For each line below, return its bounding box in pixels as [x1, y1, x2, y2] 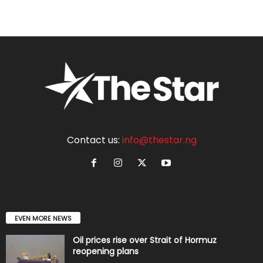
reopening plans [73, 245, 139, 258]
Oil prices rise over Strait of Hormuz [73, 234, 217, 247]
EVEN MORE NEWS [15, 214, 72, 224]
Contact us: [66, 133, 122, 147]
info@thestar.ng [122, 133, 197, 147]
